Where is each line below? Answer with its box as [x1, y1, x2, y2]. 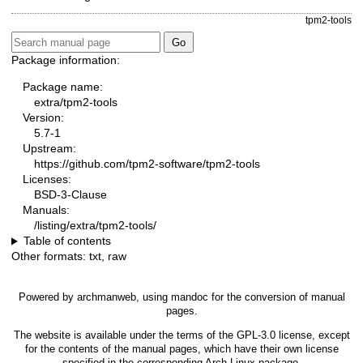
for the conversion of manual [207, 291, 345, 304]
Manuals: [23, 203, 70, 217]
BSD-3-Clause [34, 188, 107, 202]
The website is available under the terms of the [13, 329, 237, 342]
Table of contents [23, 234, 111, 248]
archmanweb [76, 291, 136, 304]
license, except [275, 329, 350, 342]
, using [135, 291, 171, 304]
